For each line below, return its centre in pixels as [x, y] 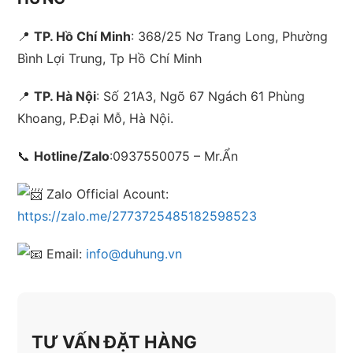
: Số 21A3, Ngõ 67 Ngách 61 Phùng [201, 97]
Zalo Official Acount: [106, 194]
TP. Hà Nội [65, 97]
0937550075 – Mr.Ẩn [176, 156]
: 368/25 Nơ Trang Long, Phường [230, 37]
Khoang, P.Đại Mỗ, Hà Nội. [96, 119]
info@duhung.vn [134, 254]
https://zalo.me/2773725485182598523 [137, 216]
